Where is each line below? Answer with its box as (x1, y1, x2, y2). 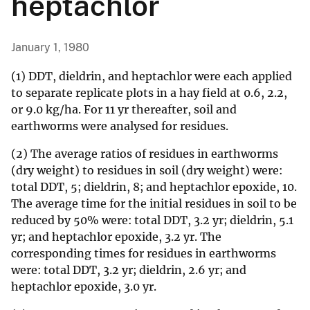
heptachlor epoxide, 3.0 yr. (11, 280, 156, 294)
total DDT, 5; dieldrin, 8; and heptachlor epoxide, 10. (11, 180, 297, 194)
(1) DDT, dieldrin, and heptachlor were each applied (11, 69, 292, 84)
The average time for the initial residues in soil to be (11, 197, 297, 211)
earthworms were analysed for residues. (11, 119, 228, 134)
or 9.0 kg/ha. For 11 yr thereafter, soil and (11, 102, 237, 117)
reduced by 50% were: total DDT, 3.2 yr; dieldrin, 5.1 (11, 213, 293, 228)
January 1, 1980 (11, 41, 89, 55)
